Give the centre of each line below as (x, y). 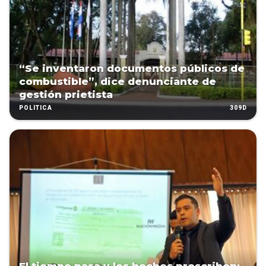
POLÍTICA (36, 108)
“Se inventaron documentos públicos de (132, 69)
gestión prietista (66, 95)
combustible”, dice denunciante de (118, 82)
